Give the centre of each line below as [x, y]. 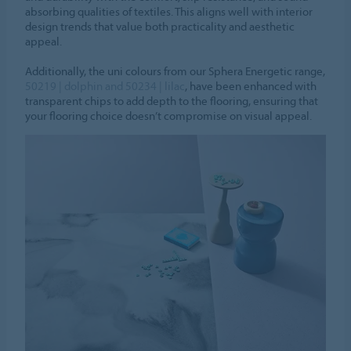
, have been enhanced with [251, 85]
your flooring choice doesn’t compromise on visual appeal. [169, 115]
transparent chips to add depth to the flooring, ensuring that [172, 100]
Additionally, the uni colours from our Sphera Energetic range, [175, 71]
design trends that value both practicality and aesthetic [160, 26]
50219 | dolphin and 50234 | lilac [105, 85]
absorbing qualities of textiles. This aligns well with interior [169, 11]
